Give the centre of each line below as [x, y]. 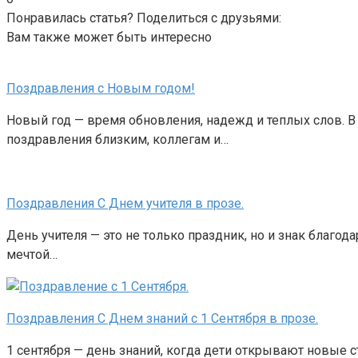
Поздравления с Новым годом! [101, 89]
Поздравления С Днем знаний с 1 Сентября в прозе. [162, 319]
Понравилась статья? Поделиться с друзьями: [144, 18]
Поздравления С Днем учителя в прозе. [125, 204]
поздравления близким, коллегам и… [117, 140]
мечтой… [32, 255]
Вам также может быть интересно [109, 38]
